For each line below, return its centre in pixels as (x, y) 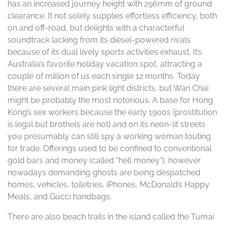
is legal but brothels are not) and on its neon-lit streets (106, 124)
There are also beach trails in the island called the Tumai (111, 217)
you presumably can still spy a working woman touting (109, 136)
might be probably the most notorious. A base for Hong (110, 100)
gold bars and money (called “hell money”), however (104, 160)
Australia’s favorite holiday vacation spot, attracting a (105, 64)
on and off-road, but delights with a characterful (96, 28)
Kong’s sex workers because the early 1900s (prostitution (112, 112)
